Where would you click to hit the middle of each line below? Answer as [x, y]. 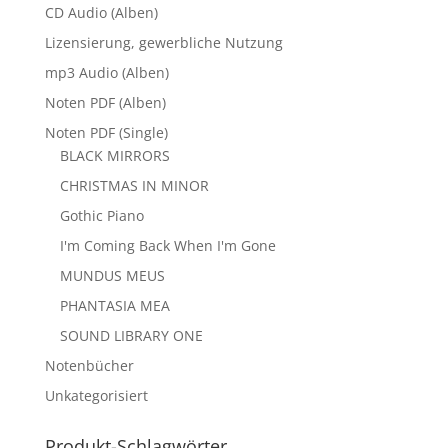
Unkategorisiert [96, 395]
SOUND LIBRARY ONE [131, 335]
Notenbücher [89, 365]
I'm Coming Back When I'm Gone [167, 245]
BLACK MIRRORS [114, 155]
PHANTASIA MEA [114, 305]
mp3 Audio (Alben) [106, 72]
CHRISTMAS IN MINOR [134, 185]
